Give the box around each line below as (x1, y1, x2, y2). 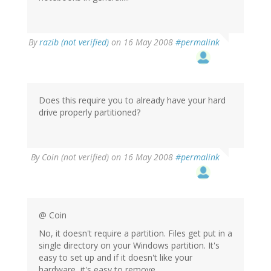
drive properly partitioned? (39, 106, 140, 119)
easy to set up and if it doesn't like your (39, 252, 192, 264)
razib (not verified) (39, 36, 109, 48)
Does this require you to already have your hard (39, 94, 226, 106)
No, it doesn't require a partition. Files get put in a (39, 227, 232, 240)
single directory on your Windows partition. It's (39, 240, 220, 252)
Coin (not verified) (42, 151, 109, 163)
